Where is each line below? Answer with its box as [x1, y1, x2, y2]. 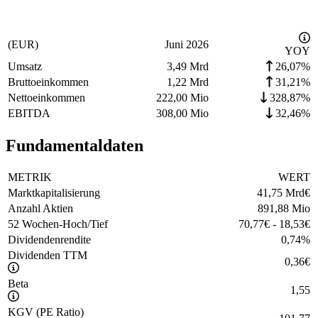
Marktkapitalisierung [8, 187, 100, 199]
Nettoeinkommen [8, 92, 85, 104]
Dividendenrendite [8, 234, 91, 246]
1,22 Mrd [167, 76, 209, 89]
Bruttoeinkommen [8, 76, 89, 89]
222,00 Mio [156, 92, 209, 104]
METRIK [8, 171, 52, 184]
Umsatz [8, 60, 42, 73]
